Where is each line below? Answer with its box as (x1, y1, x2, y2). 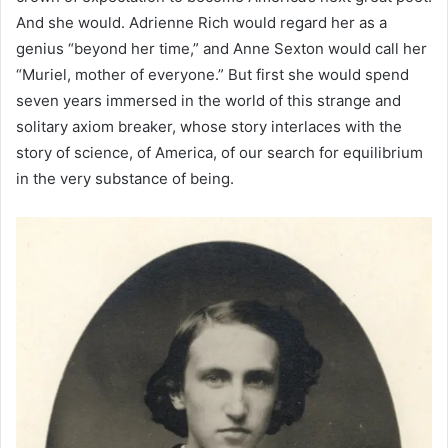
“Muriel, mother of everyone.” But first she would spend (16, 65, 409, 85)
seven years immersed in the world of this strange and (16, 91, 401, 111)
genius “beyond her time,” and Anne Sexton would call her (16, 39, 427, 59)
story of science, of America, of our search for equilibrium (16, 143, 423, 163)
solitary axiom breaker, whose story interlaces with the (16, 117, 402, 137)
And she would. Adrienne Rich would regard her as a (16, 13, 387, 33)
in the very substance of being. (16, 169, 234, 189)
